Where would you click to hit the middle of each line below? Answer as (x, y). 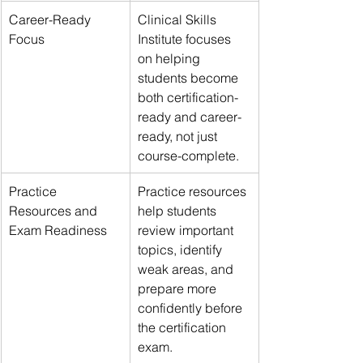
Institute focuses (186, 38)
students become (190, 77)
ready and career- (190, 116)
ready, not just (179, 136)
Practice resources (194, 191)
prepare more (179, 288)
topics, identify (181, 249)
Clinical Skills (179, 19)
